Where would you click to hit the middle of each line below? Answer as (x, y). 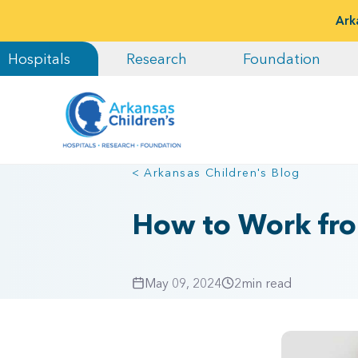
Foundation (282, 59)
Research (157, 59)
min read (266, 283)
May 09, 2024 (183, 283)
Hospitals (39, 59)
